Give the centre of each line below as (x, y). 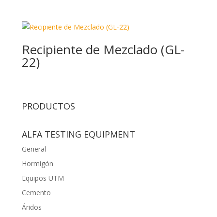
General (34, 149)
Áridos (31, 207)
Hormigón (37, 163)
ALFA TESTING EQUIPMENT (78, 134)
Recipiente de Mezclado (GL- (103, 50)
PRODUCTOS (48, 106)
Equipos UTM (43, 178)
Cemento (36, 192)
